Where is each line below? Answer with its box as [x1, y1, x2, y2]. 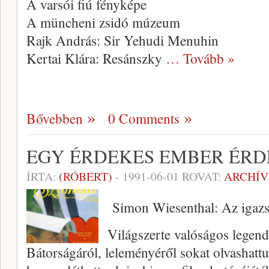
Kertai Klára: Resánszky [26, 49, 166, 68]
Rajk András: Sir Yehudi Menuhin [26, 31, 219, 50]
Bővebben [26, 109, 83, 128]
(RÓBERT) [59, 168, 112, 184]
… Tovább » [166, 49, 235, 68]
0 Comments [108, 109, 180, 128]
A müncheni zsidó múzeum [26, 13, 180, 32]
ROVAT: [179, 168, 224, 184]
